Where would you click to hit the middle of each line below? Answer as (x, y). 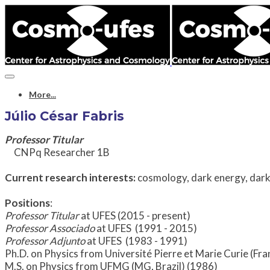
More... (42, 94)
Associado (72, 228)
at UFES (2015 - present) (136, 215)
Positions (27, 202)
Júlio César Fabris (64, 116)
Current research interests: (70, 177)
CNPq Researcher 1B (57, 152)
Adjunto (67, 240)
